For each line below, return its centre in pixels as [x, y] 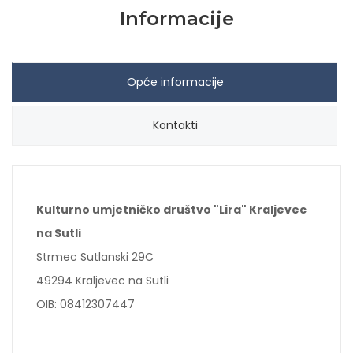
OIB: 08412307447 [85, 304]
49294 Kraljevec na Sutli [102, 281]
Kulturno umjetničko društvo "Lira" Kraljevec [171, 210]
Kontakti [175, 125]
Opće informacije [175, 82]
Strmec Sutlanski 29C [95, 257]
